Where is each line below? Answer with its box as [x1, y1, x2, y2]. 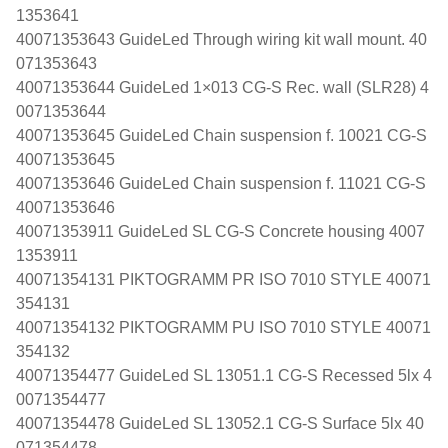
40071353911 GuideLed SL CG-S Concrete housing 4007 [16, 222, 425, 240]
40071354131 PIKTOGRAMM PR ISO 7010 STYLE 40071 [16, 270, 431, 288]
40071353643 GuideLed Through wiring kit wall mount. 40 [16, 30, 427, 48]
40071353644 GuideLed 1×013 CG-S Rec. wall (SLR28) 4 [16, 78, 429, 96]
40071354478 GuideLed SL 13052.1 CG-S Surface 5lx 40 [16, 414, 424, 432]
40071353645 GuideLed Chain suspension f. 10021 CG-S [16, 126, 427, 144]
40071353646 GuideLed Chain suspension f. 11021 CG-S [16, 174, 426, 192]
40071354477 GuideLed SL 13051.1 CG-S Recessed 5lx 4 [16, 366, 432, 384]
